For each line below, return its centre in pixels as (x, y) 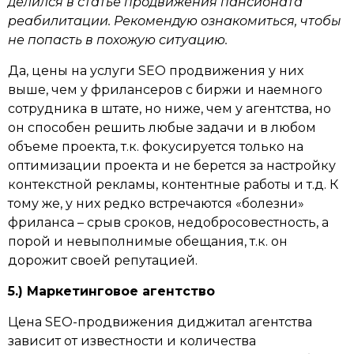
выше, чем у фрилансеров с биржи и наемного (165, 90)
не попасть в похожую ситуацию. (118, 40)
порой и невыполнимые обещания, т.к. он (148, 241)
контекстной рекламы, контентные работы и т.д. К (173, 185)
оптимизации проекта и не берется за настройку (172, 166)
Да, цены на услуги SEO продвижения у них (156, 71)
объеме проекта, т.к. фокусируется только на (156, 147)
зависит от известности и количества (132, 341)
